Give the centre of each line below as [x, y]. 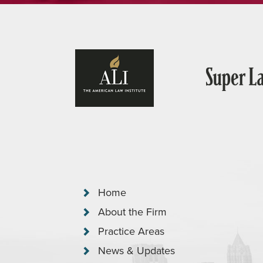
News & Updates [136, 251]
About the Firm [132, 212]
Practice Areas [131, 231]
